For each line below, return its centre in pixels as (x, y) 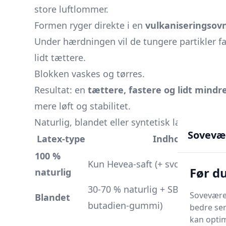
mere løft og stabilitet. (82, 106)
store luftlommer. (71, 9)
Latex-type (61, 139)
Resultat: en (61, 90)
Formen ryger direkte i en (90, 25)
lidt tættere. (60, 58)
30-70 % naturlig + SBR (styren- (153, 189)
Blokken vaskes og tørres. (90, 74)
